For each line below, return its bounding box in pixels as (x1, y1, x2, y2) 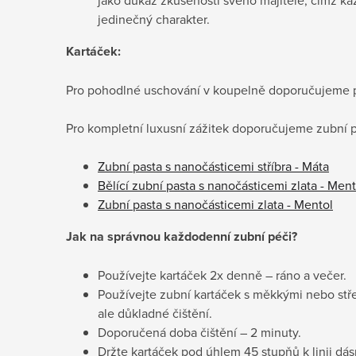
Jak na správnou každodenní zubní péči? (66, 226, 297, 246)
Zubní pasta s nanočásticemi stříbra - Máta (98, 157, 329, 175)
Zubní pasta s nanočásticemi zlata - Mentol (98, 195, 333, 213)
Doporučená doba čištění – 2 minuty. (98, 323, 301, 341)
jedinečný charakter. (98, 10, 210, 28)
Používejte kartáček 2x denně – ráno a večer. (98, 265, 346, 284)
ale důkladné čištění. (98, 304, 212, 322)
